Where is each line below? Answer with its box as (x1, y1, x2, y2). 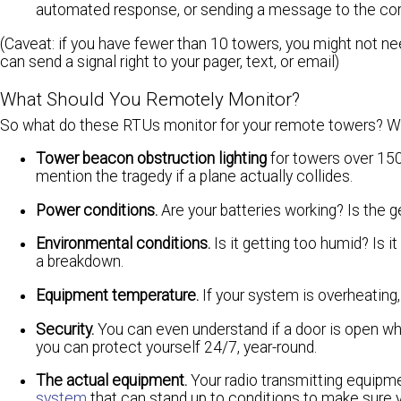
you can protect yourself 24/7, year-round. (36, 337, 317, 356)
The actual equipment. (36, 371, 191, 390)
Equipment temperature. (36, 286, 199, 304)
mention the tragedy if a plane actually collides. (36, 167, 353, 186)
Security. (36, 320, 98, 338)
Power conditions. (36, 200, 158, 219)
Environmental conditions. (36, 235, 214, 253)
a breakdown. (36, 252, 124, 271)
